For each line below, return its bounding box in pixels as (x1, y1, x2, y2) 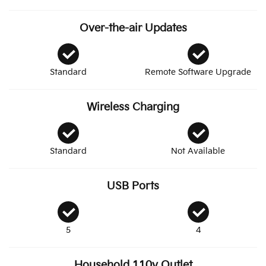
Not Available (171, 146, 225, 157)
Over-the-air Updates (79, 22, 187, 35)
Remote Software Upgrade (145, 67, 251, 78)
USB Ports (107, 180, 159, 193)
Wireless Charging (87, 101, 179, 114)
